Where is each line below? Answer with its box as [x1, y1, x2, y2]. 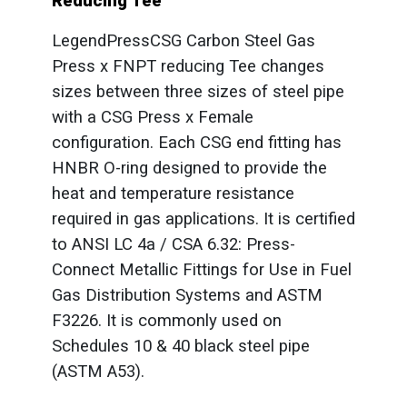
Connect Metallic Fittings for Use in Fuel [51, 259, 352, 280]
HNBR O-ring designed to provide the [51, 157, 327, 178]
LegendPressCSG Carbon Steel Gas [51, 30, 315, 51]
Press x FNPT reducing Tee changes [51, 55, 324, 76]
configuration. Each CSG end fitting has [51, 132, 342, 153]
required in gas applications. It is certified [51, 208, 355, 229]
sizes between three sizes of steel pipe [51, 81, 344, 102]
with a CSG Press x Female [51, 106, 253, 127]
